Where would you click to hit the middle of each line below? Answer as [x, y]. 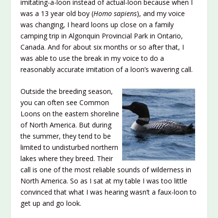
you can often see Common [65, 103]
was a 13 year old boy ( [57, 13]
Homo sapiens [115, 13]
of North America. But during [66, 125]
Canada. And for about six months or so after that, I [102, 47]
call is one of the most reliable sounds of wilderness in [106, 170]
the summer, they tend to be [66, 136]
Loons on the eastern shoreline [70, 114]
